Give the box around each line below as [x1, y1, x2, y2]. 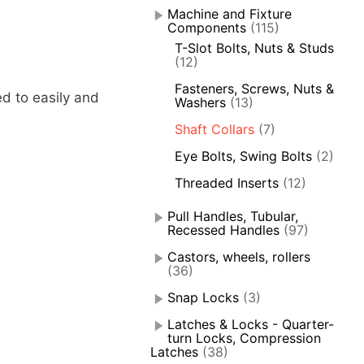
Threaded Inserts [175, 175, 279, 192]
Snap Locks [167, 289, 240, 306]
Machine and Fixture [167, 6, 292, 23]
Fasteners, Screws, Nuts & [175, 80, 335, 97]
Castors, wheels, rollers [167, 249, 311, 266]
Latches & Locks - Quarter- [167, 316, 335, 333]
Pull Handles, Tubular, [167, 208, 299, 225]
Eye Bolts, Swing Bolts [175, 148, 313, 165]
